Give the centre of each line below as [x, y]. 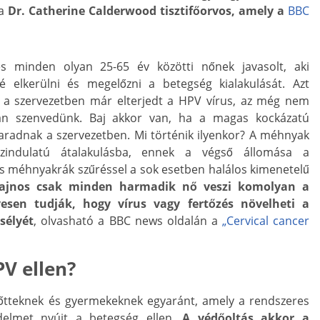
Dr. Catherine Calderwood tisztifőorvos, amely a [148, 11]
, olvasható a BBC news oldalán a [128, 221]
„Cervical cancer [266, 221]
